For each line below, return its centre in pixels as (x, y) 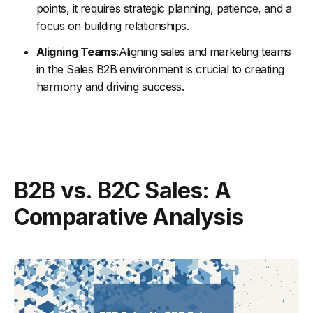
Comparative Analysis (129, 217)
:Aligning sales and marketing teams (204, 51)
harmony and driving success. (110, 86)
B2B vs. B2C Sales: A (122, 190)
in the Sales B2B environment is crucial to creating (160, 69)
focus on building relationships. (113, 26)
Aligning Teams (77, 51)
